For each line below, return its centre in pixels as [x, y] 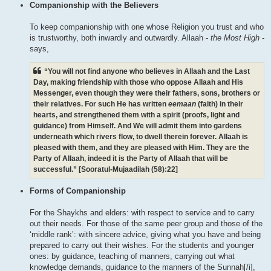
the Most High [235, 38]
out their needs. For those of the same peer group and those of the [146, 223]
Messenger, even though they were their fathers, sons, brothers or [147, 93]
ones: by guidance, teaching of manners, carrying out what [132, 256]
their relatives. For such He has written [101, 104]
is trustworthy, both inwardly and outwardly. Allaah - [120, 38]
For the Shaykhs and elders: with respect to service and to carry [142, 212]
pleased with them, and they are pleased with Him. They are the [141, 147]
